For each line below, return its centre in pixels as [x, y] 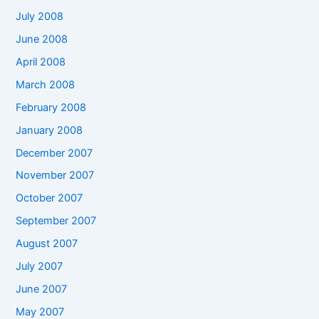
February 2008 [51, 107]
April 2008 [41, 62]
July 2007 [40, 267]
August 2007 [47, 244]
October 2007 [49, 198]
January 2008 [49, 130]
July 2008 [40, 16]
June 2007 [42, 289]
